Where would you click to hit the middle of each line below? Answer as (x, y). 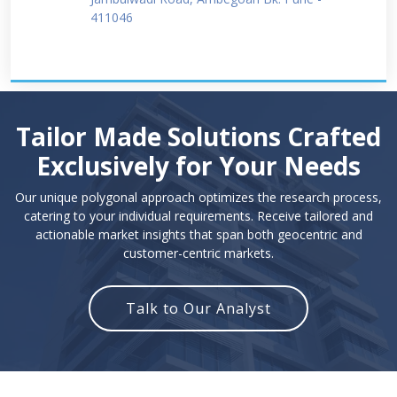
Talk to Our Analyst (198, 308)
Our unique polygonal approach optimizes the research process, (198, 197)
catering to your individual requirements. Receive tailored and (198, 216)
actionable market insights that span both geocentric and (198, 234)
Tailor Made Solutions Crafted (198, 136)
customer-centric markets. (198, 253)
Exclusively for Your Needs (198, 166)
